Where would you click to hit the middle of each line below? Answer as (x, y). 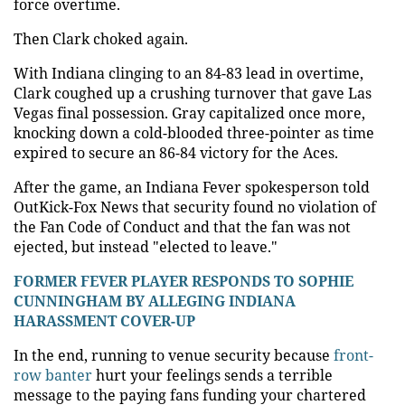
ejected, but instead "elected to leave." (146, 246)
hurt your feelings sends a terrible (212, 375)
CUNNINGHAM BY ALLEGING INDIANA (155, 301)
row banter (53, 375)
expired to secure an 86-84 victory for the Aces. (176, 152)
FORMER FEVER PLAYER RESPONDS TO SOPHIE (184, 281)
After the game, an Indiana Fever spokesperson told (192, 187)
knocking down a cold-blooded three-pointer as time (194, 132)
